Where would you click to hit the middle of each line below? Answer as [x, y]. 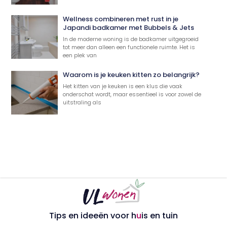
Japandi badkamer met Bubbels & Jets [129, 28]
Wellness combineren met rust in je [121, 19]
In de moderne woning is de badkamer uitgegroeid [131, 39]
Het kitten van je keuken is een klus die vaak [123, 86]
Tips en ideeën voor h [93, 215]
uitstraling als [82, 103]
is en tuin [160, 215]
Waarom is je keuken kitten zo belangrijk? [131, 75]
